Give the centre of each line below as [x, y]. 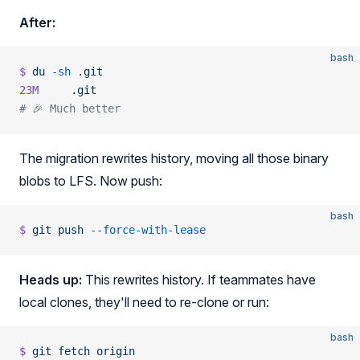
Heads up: [51, 280]
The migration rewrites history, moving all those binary [174, 158]
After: [37, 22]
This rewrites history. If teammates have [199, 280]
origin [112, 351]
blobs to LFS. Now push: [91, 181]
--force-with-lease [145, 230]
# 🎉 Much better [70, 108]
